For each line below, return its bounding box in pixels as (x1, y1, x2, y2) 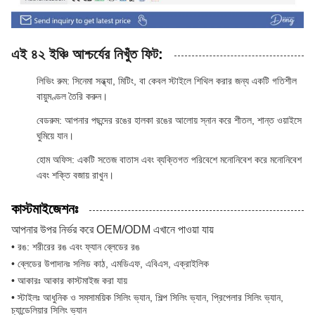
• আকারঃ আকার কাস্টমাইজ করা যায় (11, 274, 127, 286)
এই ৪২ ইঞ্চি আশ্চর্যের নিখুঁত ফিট (11, 46, 158, 62)
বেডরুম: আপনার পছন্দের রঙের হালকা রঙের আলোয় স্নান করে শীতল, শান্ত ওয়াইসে (37, 114, 302, 126)
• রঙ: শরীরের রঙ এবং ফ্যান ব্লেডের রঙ (11, 240, 140, 252)
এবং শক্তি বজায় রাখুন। (37, 169, 114, 181)
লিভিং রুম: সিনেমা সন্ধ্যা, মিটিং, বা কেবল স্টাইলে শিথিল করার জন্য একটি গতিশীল (37, 75, 297, 86)
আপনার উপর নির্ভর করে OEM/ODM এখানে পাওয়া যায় (11, 223, 214, 236)
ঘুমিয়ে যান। (37, 129, 74, 141)
